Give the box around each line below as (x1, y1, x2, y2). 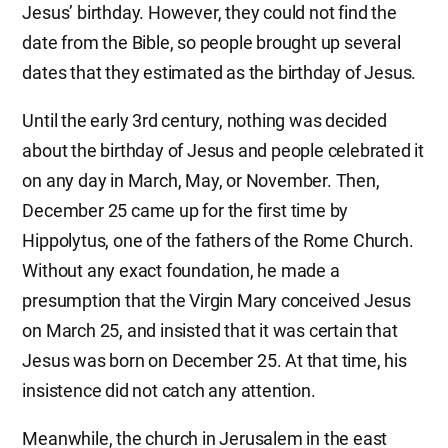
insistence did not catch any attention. (22, 380, 316, 401)
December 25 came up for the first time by (22, 200, 349, 221)
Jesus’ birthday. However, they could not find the (22, 2, 397, 23)
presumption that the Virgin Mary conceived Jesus (22, 290, 411, 311)
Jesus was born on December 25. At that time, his (22, 350, 407, 371)
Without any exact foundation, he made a (22, 260, 340, 281)
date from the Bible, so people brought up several (22, 32, 401, 53)
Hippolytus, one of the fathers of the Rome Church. (22, 230, 414, 251)
